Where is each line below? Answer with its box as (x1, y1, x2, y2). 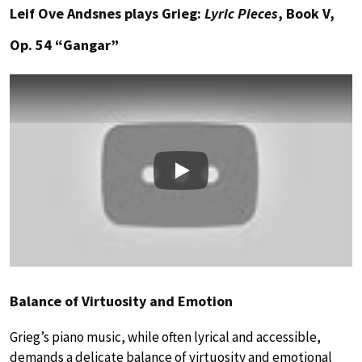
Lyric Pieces (204, 3, 278, 23)
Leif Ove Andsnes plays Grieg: (10, 3, 204, 23)
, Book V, (278, 3, 335, 23)
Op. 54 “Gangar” (10, 35, 119, 54)
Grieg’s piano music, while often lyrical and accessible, (10, 328, 321, 347)
